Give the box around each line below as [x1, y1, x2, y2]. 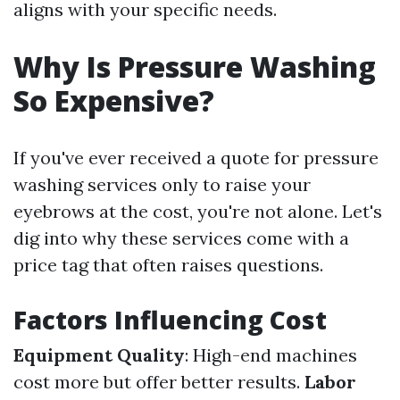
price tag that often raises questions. [13, 254, 323, 276]
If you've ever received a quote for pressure [13, 146, 379, 169]
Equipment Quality [13, 344, 185, 366]
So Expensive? [13, 81, 214, 120]
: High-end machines [185, 344, 357, 366]
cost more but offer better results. [13, 371, 304, 393]
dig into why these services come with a [13, 227, 349, 249]
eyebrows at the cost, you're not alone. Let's [13, 200, 382, 222]
